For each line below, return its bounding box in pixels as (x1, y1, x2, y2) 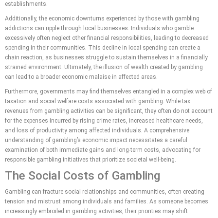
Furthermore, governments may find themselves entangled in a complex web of (5, 88, 212, 95)
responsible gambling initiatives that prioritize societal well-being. (5, 156, 176, 163)
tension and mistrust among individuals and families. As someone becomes (5, 198, 208, 205)
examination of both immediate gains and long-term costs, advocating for (5, 146, 200, 153)
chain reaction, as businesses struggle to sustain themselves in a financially (5, 54, 208, 61)
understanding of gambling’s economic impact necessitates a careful (5, 137, 187, 144)
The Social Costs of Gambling (5, 169, 160, 182)
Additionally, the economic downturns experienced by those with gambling (5, 15, 200, 22)
